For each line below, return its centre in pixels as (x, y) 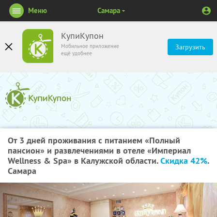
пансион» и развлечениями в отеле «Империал (99, 150)
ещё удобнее (77, 53)
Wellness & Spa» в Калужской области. (84, 161)
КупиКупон (82, 36)
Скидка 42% (184, 161)
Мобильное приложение (90, 46)
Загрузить (190, 47)
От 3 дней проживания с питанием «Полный (94, 140)
